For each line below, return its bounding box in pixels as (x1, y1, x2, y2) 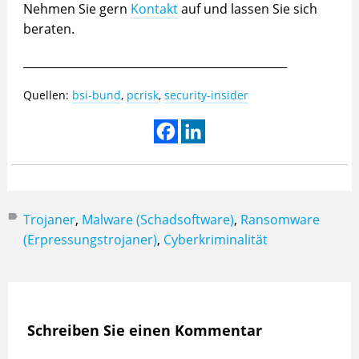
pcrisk (126, 87, 159, 103)
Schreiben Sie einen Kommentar (26, 321, 262, 341)
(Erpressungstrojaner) (22, 231, 157, 249)
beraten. (22, 20, 75, 38)
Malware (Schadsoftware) (81, 211, 234, 229)
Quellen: (22, 87, 72, 103)
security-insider (163, 87, 248, 103)
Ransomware (240, 211, 320, 229)
